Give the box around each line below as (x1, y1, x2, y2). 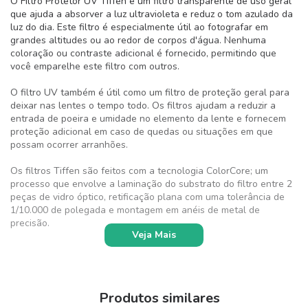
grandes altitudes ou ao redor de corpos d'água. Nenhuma (10, 33, 266, 47)
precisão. (10, 216, 49, 230)
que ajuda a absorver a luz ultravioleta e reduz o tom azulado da (10, 7, 293, 21)
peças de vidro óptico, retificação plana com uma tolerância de (10, 190, 285, 203)
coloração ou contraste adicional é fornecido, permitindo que (10, 46, 276, 60)
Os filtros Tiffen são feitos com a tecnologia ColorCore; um (10, 164, 268, 177)
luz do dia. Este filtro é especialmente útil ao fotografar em (10, 20, 268, 34)
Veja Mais (132, 228, 176, 241)
